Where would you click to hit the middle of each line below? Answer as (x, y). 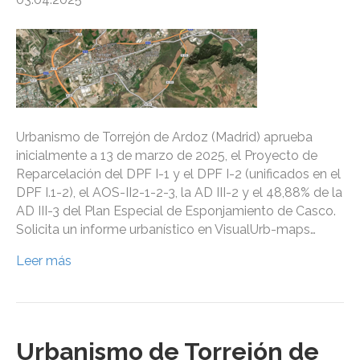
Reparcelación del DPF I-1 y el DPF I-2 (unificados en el (178, 174)
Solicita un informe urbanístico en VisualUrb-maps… (166, 230)
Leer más (44, 261)
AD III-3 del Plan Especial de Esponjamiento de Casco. (176, 211)
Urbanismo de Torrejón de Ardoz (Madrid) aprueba (164, 137)
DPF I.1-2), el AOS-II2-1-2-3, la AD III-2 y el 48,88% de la (179, 193)
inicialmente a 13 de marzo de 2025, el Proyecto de (167, 156)
